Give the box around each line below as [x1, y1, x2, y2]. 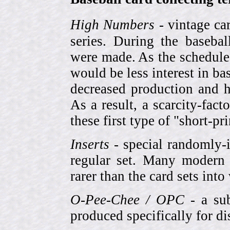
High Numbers [70, 17, 155, 33]
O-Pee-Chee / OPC [70, 191, 184, 207]
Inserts [70, 137, 109, 152]
